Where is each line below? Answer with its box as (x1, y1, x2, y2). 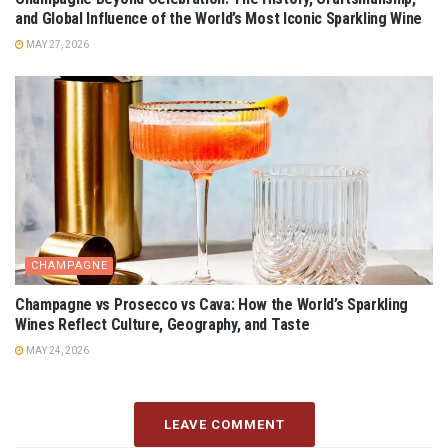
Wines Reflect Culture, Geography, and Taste (15, 314, 310, 334)
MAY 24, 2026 (24, 344, 89, 356)
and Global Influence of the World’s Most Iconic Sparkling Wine (15, 8, 423, 28)
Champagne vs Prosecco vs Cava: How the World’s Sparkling (15, 294, 409, 314)
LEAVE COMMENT (163, 416, 285, 432)
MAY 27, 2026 (24, 38, 89, 50)
